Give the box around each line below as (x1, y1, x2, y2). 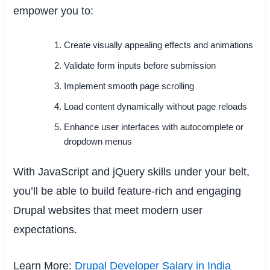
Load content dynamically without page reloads (64, 101, 248, 111)
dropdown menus (64, 136, 133, 146)
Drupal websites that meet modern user (13, 204, 203, 216)
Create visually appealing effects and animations (64, 40, 254, 50)
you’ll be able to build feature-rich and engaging (13, 184, 242, 197)
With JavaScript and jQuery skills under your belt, (13, 165, 250, 178)
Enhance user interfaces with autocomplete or (64, 122, 244, 132)
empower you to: (13, 4, 94, 17)
